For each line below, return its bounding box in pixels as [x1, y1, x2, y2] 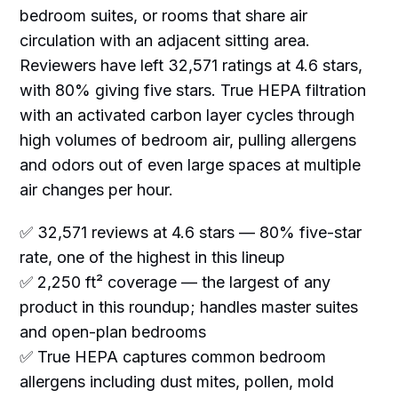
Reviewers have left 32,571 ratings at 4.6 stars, [20, 55, 363, 75]
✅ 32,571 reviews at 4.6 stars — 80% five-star [20, 222, 362, 242]
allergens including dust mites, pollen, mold [20, 371, 335, 391]
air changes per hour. [20, 179, 174, 199]
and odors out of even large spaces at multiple [20, 155, 362, 174]
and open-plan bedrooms [20, 322, 207, 341]
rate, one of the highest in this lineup [20, 247, 286, 267]
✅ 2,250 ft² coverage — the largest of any [20, 272, 331, 291]
